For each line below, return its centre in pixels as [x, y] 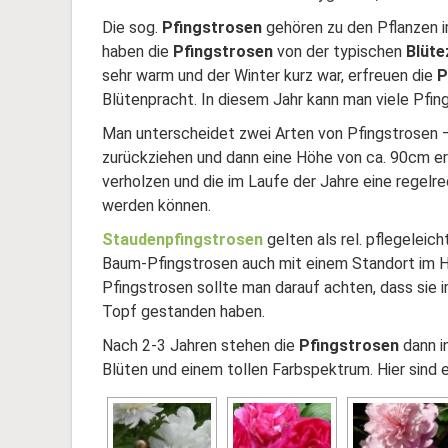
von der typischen [339, 51]
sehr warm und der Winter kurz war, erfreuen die [269, 75]
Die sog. [132, 27]
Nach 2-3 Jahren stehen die [200, 345]
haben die [137, 51]
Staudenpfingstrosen [182, 239]
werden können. [156, 205]
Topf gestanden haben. [183, 311]
